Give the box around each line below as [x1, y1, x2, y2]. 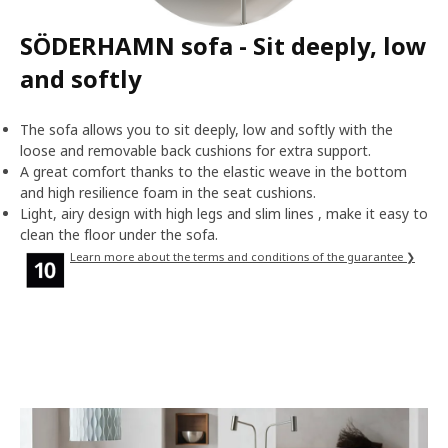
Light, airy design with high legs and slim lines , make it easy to [20, 204, 428, 223]
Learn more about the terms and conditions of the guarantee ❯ [70, 249, 415, 264]
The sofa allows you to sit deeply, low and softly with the [20, 120, 393, 139]
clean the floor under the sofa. [20, 225, 218, 244]
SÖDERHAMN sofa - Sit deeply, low [20, 29, 427, 62]
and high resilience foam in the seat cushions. [20, 183, 316, 202]
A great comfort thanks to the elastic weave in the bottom [20, 162, 407, 181]
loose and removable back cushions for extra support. [20, 141, 371, 160]
